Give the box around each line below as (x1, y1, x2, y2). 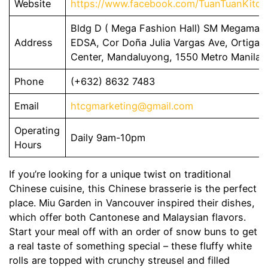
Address (14, 36, 53, 48)
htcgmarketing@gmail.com (71, 99, 194, 112)
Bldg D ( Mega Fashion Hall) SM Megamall (71, 22, 265, 34)
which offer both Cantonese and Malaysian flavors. (9, 211, 246, 223)
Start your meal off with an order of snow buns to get (9, 225, 257, 237)
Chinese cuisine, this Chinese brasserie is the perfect (9, 182, 257, 194)
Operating (14, 124, 60, 136)
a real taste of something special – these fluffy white (9, 239, 252, 252)
